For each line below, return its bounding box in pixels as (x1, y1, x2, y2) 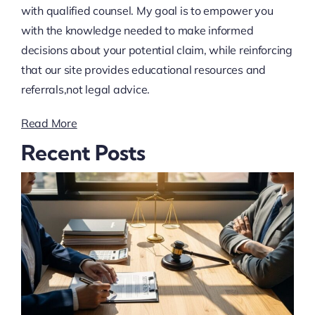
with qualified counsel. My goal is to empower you (20, 4, 274, 18)
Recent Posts (20, 139, 146, 167)
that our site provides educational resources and (20, 63, 266, 77)
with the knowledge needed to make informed (20, 23, 254, 38)
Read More (20, 116, 77, 131)
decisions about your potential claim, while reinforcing (20, 43, 292, 58)
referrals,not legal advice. (20, 82, 150, 97)
